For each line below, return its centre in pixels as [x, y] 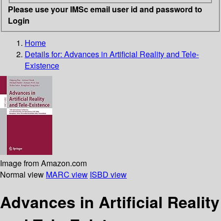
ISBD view [108, 174]
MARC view [67, 174]
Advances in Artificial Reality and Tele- [131, 54]
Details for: [44, 54]
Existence [42, 65]
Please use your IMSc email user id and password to [105, 9]
